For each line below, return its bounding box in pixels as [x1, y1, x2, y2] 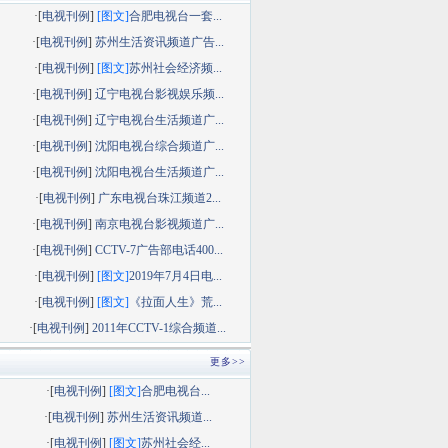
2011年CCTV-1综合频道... [92, 321, 227, 335]
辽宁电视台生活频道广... [94, 113, 224, 127]
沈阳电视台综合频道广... [94, 139, 224, 153]
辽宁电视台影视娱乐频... [94, 87, 224, 101]
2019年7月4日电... [128, 269, 222, 283]
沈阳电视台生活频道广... [94, 165, 224, 179]
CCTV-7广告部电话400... [95, 243, 224, 257]
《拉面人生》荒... [128, 295, 222, 309]
